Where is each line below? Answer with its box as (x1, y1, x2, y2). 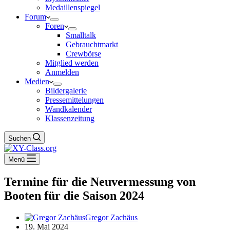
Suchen (8, 135, 31, 142)
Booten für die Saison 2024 (4, 188, 144, 202)
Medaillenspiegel (45, 3, 100, 12)
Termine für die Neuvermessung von (4, 175, 196, 188)
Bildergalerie (45, 86, 87, 95)
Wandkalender (45, 105, 92, 113)
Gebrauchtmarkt (66, 40, 118, 49)
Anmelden (45, 68, 79, 76)
